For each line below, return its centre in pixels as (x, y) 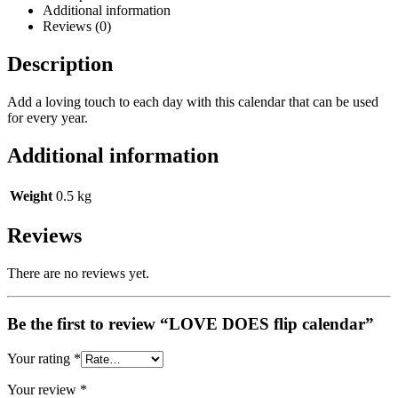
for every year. (48, 117)
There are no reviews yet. (78, 274)
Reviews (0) (77, 26)
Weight (31, 195)
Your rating (40, 358)
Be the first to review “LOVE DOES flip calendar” (191, 324)
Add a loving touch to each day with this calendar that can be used (193, 101)
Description (60, 64)
